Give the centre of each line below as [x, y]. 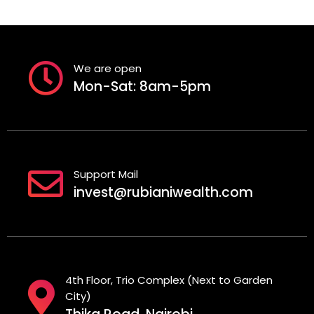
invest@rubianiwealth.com [163, 193]
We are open [108, 69]
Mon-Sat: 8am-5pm [142, 87]
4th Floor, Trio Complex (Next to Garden [169, 280]
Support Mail [106, 175]
